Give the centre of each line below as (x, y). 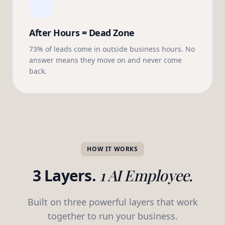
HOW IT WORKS (113, 149)
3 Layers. (66, 176)
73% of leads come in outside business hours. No (112, 49)
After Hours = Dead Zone (82, 33)
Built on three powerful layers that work (113, 202)
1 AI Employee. (146, 175)
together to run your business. (113, 216)
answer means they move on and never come (105, 60)
